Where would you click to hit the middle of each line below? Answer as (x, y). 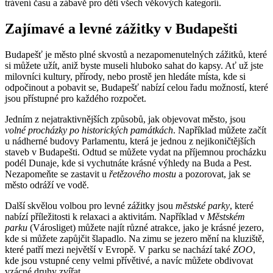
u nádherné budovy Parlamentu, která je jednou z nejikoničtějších (130, 141)
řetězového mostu (143, 174)
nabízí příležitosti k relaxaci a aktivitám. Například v (106, 217)
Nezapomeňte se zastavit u (57, 174)
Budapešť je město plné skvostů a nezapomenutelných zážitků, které (136, 55)
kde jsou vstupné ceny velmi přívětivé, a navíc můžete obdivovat (129, 261)
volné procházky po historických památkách (89, 130)
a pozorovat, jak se (213, 174)
